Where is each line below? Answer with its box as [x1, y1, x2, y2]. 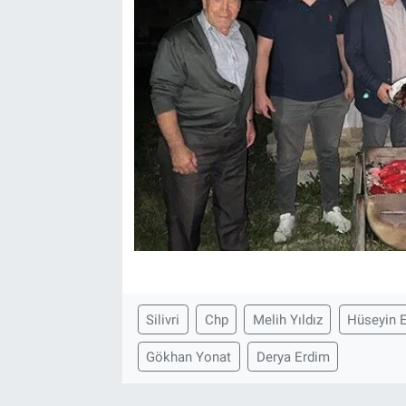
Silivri [146, 311, 180, 328]
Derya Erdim [256, 348, 330, 365]
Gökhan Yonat [146, 348, 232, 365]
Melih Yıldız [252, 311, 323, 328]
